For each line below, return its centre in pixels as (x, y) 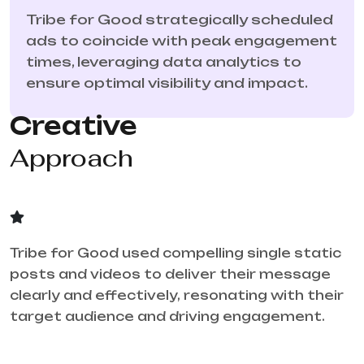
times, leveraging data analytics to (164, 62)
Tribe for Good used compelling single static (175, 253)
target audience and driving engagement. (167, 317)
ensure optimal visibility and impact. (167, 83)
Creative (74, 126)
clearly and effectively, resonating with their (177, 296)
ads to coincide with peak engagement (182, 41)
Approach (71, 158)
